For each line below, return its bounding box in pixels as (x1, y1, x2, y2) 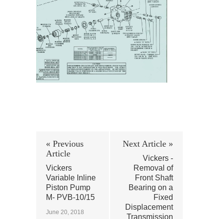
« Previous (46, 139, 84, 149)
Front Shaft (135, 174, 173, 182)
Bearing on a (129, 183, 173, 192)
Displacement (125, 203, 173, 212)
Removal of (133, 164, 173, 173)
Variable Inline (46, 174, 96, 182)
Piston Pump (46, 183, 90, 192)
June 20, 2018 (46, 209, 84, 216)
